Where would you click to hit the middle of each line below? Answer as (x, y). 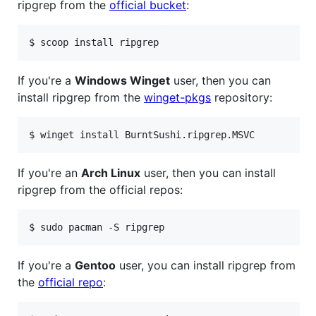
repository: (242, 97)
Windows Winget (122, 80)
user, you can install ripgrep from (206, 265)
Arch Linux (111, 172)
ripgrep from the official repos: (100, 189)
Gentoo (95, 265)
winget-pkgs (177, 97)
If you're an (49, 172)
